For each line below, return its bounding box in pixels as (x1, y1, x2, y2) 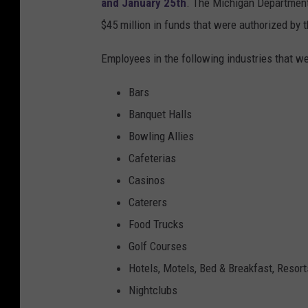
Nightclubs (129, 283, 177, 298)
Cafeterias (129, 151, 176, 166)
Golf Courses (129, 239, 187, 254)
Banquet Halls (129, 107, 192, 122)
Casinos (129, 173, 165, 188)
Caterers (129, 195, 167, 210)
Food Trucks (129, 217, 184, 232)
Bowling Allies (129, 129, 194, 144)
